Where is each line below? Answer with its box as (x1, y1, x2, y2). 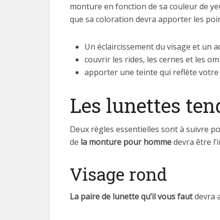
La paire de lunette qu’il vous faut (70, 191, 192, 202)
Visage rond (70, 163, 167, 185)
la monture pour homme (81, 137, 171, 147)
